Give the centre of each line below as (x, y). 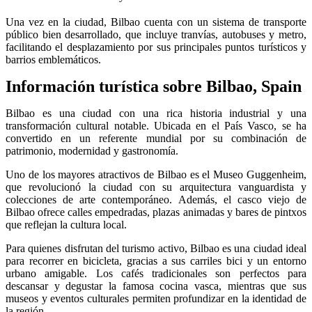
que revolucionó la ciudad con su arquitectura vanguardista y (156, 187)
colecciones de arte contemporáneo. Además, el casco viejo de (156, 200)
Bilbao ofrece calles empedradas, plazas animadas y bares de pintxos (156, 212)
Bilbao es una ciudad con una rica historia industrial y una (156, 114)
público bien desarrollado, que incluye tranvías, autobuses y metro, (156, 35)
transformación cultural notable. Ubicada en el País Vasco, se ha (156, 126)
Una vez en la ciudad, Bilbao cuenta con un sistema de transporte (156, 22)
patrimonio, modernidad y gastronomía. (92, 151)
